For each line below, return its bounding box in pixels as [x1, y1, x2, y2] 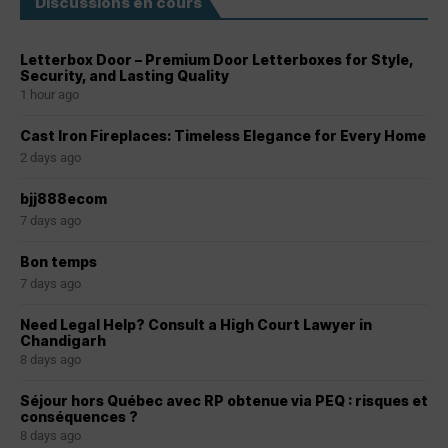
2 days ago [20, 150, 81, 166]
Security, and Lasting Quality [20, 67, 229, 85]
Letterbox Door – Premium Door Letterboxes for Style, [20, 51, 413, 69]
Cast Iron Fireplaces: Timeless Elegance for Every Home [20, 127, 426, 145]
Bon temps [20, 253, 97, 271]
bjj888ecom [20, 190, 107, 208]
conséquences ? [20, 408, 138, 426]
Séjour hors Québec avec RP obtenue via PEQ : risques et [20, 392, 428, 410]
